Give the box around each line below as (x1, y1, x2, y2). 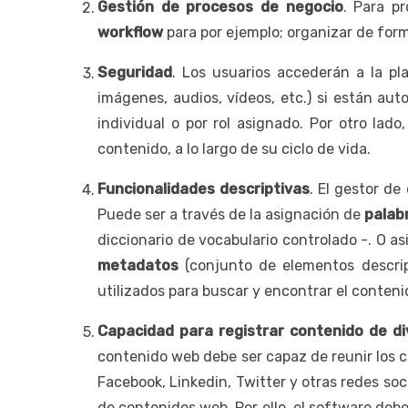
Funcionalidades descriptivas (97, 179, 311, 198)
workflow (97, 23, 163, 41)
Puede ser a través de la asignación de (97, 205, 365, 223)
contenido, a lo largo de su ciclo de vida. (97, 139, 371, 158)
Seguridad (97, 63, 172, 81)
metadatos (97, 256, 178, 274)
